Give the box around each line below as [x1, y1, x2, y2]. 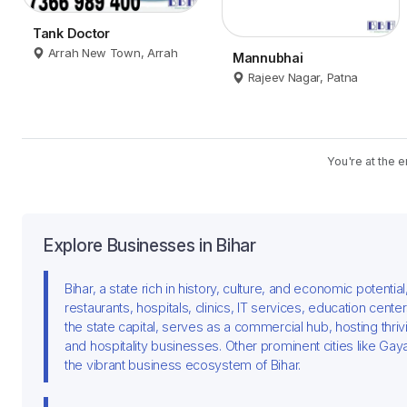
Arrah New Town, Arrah [47, 45, 178, 61]
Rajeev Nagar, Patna [247, 70, 359, 85]
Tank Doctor [33, 25, 110, 42]
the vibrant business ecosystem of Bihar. [65, 357, 301, 373]
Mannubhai [233, 50, 303, 66]
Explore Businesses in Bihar [44, 234, 256, 257]
